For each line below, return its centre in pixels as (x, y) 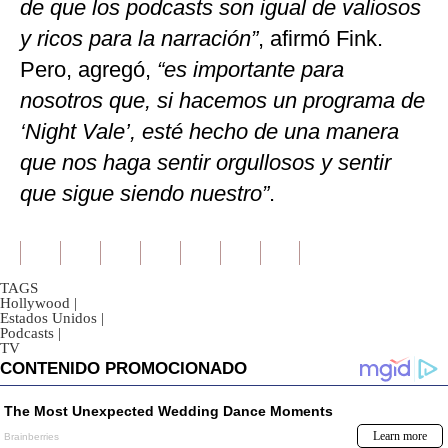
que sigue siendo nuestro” (144, 194)
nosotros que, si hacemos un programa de (222, 101)
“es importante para (247, 70)
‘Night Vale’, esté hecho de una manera (209, 132)
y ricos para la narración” (139, 39)
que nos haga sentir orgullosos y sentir (205, 163)
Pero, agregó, (85, 70)
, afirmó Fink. (320, 39)
